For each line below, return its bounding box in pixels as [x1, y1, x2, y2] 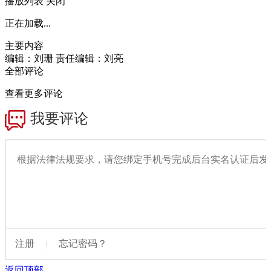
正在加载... [5, 18, 51, 28]
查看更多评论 [5, 88, 63, 99]
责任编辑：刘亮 [56, 53, 123, 64]
